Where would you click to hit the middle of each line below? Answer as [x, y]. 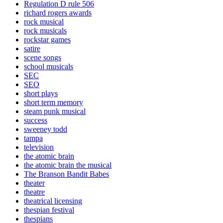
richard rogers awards [58, 13]
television [39, 147]
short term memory [54, 103]
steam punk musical [55, 111]
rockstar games [47, 40]
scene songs [43, 58]
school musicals [49, 67]
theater [34, 183]
